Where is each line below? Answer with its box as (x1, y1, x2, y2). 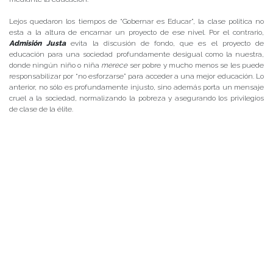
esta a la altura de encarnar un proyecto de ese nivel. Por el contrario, (9, 27, 264, 37)
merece (101, 60, 128, 69)
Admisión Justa (9, 38, 66, 48)
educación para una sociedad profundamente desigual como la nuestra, (9, 49, 264, 58)
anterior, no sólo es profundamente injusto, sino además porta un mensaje (9, 82, 264, 91)
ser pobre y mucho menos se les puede (127, 60, 264, 69)
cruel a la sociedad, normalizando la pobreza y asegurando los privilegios (9, 93, 264, 102)
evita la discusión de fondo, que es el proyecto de (66, 38, 264, 48)
